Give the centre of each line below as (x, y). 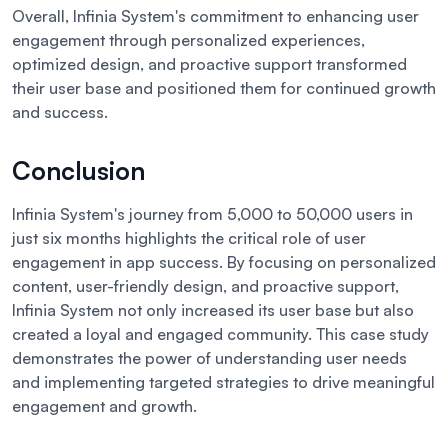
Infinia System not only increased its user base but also (213, 310)
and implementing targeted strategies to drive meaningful (223, 382)
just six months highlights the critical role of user (189, 238)
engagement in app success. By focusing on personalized (224, 262)
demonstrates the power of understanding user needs (209, 358)
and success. (60, 112)
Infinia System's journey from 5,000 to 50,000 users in (212, 214)
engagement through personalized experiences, (188, 40)
